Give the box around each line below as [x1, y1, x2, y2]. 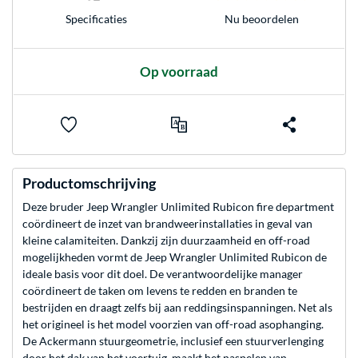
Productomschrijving [22, 174, 156, 193]
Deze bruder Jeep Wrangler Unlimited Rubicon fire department [22, 200, 334, 214]
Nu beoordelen [225, 11, 299, 26]
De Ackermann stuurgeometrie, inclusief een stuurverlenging [22, 334, 324, 348]
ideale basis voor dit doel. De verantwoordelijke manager [22, 267, 303, 281]
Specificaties [66, 11, 127, 26]
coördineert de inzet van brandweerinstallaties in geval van [22, 217, 312, 231]
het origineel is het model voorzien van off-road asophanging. [22, 317, 324, 332]
